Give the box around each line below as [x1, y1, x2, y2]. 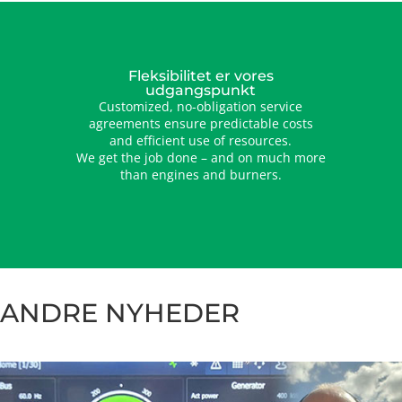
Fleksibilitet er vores [127, 66, 274, 84]
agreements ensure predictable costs [88, 114, 313, 132]
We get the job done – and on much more [75, 148, 326, 166]
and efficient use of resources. [109, 131, 293, 149]
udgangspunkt [145, 81, 257, 99]
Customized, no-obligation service [99, 97, 303, 115]
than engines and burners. [119, 165, 282, 183]
